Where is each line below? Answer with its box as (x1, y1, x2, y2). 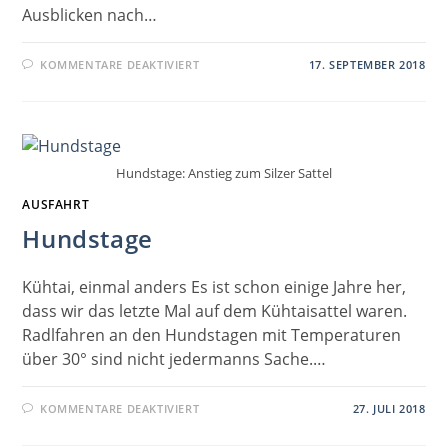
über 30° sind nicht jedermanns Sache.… (22, 348, 327, 371)
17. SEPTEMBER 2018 (308, 57, 426, 72)
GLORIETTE (198, 87, 277, 106)
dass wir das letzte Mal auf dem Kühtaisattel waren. (22, 300, 408, 323)
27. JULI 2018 (352, 401, 426, 417)
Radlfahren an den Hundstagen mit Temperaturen (22, 324, 402, 347)
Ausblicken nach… (22, 4, 158, 26)
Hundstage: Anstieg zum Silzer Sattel (116, 164, 332, 183)
